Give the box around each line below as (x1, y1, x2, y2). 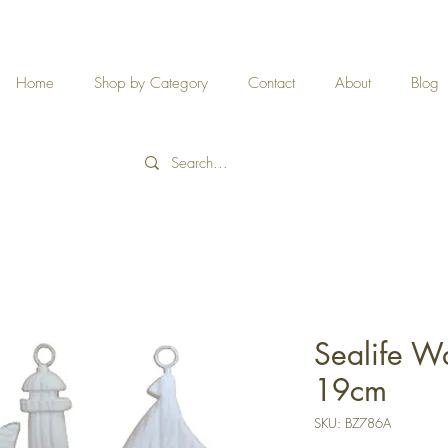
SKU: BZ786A (314, 414, 391, 432)
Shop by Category (94, 73, 208, 93)
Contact (248, 73, 295, 93)
